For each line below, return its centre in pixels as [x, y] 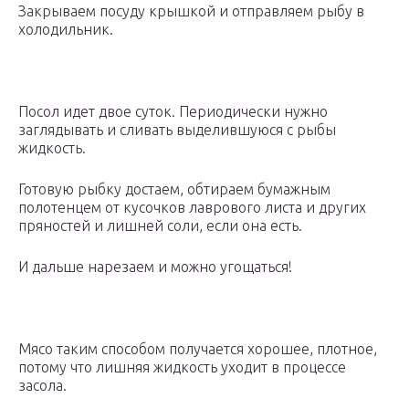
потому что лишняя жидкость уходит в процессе [182, 367]
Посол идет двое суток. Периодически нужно [173, 112]
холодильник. [66, 30]
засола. [42, 386]
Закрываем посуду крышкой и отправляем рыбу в [191, 11]
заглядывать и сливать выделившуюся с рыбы [177, 130]
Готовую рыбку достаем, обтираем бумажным [174, 189]
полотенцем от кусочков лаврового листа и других [192, 208]
